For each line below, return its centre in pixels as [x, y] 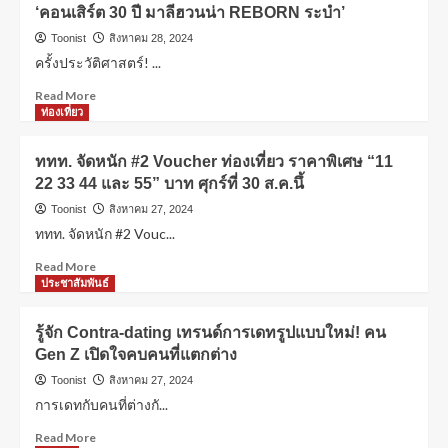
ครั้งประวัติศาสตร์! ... [98, 63]
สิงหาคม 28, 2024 [151, 38]
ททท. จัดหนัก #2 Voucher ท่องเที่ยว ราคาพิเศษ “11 [214, 162]
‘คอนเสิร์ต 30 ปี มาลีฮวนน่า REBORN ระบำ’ [190, 13]
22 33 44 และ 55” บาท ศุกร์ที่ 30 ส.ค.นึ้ [169, 184]
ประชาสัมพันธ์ [75, 283]
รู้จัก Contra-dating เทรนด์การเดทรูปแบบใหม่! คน [210, 333]
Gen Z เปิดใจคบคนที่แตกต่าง [136, 355]
